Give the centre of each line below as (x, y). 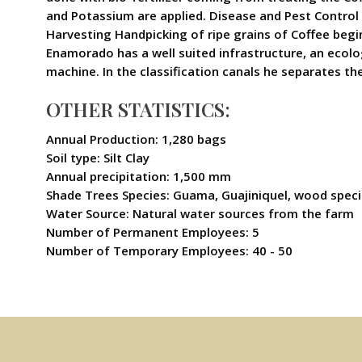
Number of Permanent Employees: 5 (153, 232)
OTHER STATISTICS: (138, 109)
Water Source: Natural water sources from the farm (200, 213)
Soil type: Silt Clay (98, 158)
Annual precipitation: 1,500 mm (139, 176)
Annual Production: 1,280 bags (136, 139)
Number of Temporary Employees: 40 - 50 (169, 250)
